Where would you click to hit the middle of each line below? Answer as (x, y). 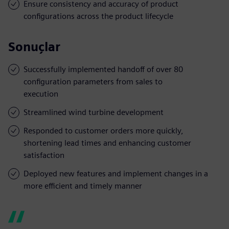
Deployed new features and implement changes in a (116, 173)
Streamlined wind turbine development (94, 112)
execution (41, 94)
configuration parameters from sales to (93, 81)
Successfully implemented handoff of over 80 (103, 69)
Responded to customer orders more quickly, (104, 130)
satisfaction (44, 155)
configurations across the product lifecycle (98, 16)
